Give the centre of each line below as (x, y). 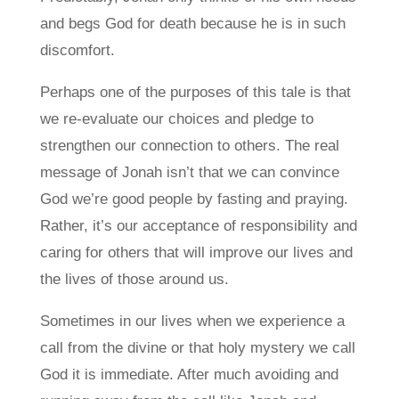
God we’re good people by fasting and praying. (194, 199)
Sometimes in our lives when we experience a (192, 321)
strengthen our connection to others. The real (189, 146)
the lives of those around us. (134, 279)
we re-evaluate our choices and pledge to (176, 119)
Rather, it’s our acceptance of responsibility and (198, 226)
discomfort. (77, 50)
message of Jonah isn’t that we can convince (189, 172)
